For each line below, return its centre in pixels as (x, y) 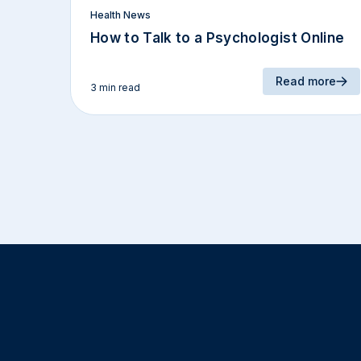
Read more (305, 81)
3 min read (115, 88)
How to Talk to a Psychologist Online (218, 38)
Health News (120, 15)
